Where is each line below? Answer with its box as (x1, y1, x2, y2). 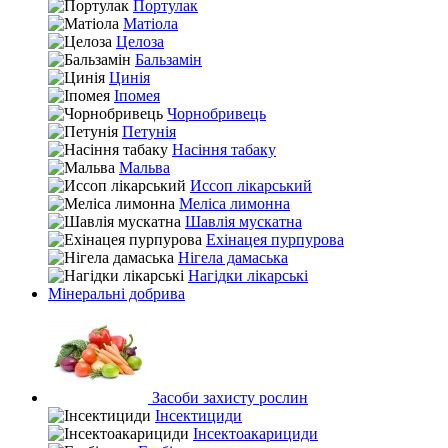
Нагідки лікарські (188, 267, 308, 284)
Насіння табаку (172, 141, 276, 158)
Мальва (119, 159, 170, 176)
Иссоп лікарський (190, 177, 312, 194)
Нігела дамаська (178, 249, 288, 266)
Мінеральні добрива (48, 285, 185, 302)
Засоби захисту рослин (148, 389, 308, 406)
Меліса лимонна (179, 195, 290, 212)
